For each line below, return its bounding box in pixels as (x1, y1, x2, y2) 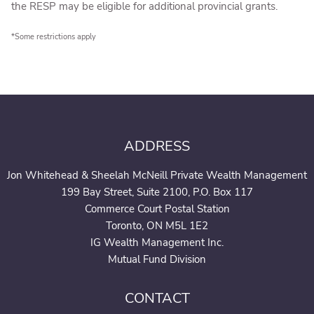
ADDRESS (124, 137, 190, 156)
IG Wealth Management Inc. (90, 235, 224, 250)
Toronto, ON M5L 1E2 (106, 219, 208, 233)
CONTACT (124, 289, 190, 308)
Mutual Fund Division (108, 252, 206, 266)
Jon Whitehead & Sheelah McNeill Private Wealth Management (7, 168, 307, 182)
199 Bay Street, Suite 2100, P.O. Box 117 (61, 185, 253, 199)
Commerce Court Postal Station (84, 202, 230, 216)
